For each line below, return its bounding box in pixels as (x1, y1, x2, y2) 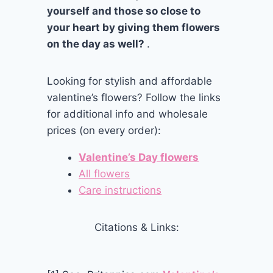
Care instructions (79, 183, 162, 196)
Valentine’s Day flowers (79, 151, 199, 163)
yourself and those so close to (47, 4, 201, 17)
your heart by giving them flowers (47, 21, 221, 34)
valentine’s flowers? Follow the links (47, 91, 221, 104)
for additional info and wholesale (47, 107, 208, 120)
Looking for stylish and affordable (47, 74, 213, 87)
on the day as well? (47, 37, 147, 50)
